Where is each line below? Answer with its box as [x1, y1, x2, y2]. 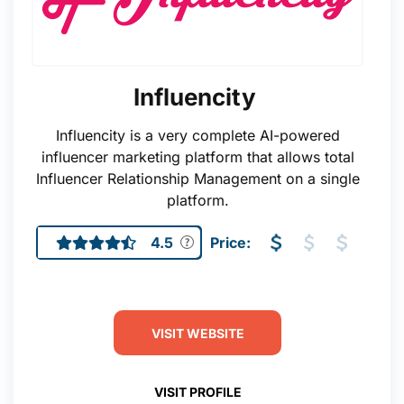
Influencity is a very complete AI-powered [55, 126, 340, 144]
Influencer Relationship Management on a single [35, 170, 360, 188]
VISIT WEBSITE [151, 325, 244, 341]
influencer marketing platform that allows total [41, 148, 354, 166]
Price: [209, 234, 251, 252]
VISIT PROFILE [153, 383, 242, 399]
